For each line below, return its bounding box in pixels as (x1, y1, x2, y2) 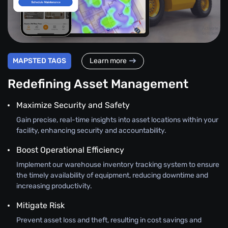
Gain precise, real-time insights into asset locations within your (16, 115, 218, 124)
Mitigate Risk (16, 200, 65, 210)
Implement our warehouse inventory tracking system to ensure (16, 160, 219, 169)
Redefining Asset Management (8, 76, 188, 91)
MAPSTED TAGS (13, 56, 66, 66)
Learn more (90, 56, 127, 66)
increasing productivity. (16, 181, 92, 190)
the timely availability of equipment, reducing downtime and (16, 170, 208, 180)
